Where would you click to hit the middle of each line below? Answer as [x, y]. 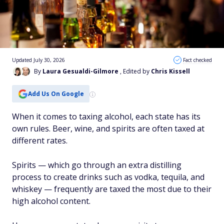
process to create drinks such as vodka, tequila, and [108, 177]
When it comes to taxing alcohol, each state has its [106, 116]
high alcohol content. [51, 201]
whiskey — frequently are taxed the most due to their [112, 189]
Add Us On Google [56, 93]
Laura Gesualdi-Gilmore [80, 71]
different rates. [40, 140]
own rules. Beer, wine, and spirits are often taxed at [108, 128]
